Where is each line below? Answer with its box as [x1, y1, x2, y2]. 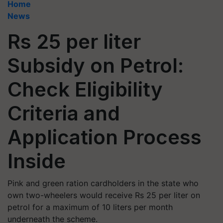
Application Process [7, 125, 202, 149]
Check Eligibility [7, 77, 163, 102]
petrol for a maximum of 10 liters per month [7, 202, 173, 212]
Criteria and [7, 101, 120, 125]
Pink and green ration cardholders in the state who [7, 178, 199, 188]
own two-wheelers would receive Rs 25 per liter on [7, 190, 200, 200]
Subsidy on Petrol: [7, 53, 184, 78]
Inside [7, 149, 66, 173]
